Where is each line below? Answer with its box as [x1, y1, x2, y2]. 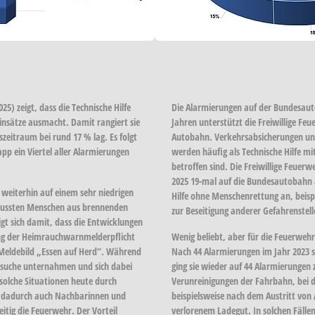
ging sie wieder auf [172, 259, 244, 273]
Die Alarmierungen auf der [172, 100, 274, 114]
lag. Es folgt [91, 129, 137, 143]
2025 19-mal [172, 174, 217, 188]
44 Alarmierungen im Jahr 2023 [193, 244, 309, 258]
